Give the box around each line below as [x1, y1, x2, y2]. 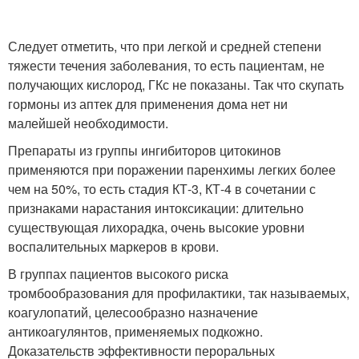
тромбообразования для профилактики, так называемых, [8, 284, 349, 303]
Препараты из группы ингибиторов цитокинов [8, 141, 281, 160]
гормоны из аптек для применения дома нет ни [8, 95, 288, 114]
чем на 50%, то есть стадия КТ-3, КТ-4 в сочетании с [8, 179, 316, 199]
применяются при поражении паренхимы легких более [8, 160, 336, 179]
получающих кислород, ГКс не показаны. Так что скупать [8, 75, 344, 95]
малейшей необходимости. [8, 114, 168, 133]
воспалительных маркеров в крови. [8, 237, 219, 256]
